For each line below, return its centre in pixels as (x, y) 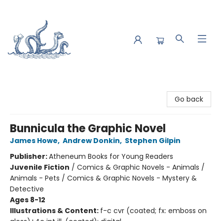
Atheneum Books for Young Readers (111, 156)
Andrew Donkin (91, 141)
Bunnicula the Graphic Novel (88, 129)
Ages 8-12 (28, 200)
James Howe (34, 141)
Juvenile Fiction (40, 167)
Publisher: (29, 156)
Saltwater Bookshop (41, 88)
